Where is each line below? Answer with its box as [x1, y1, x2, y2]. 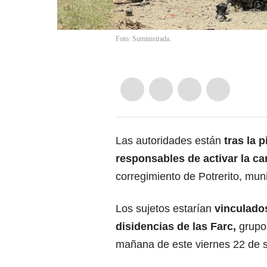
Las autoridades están [116, 135, 224, 147]
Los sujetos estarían [116, 203, 215, 215]
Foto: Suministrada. [116, 35, 171, 44]
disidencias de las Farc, [116, 221, 236, 233]
